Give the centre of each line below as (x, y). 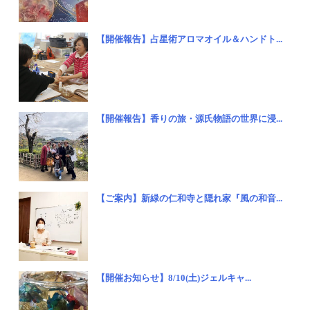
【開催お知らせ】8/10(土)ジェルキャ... (174, 277)
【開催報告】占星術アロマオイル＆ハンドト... (190, 39)
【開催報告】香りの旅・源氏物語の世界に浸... (190, 118)
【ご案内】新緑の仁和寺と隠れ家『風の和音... (190, 198)
